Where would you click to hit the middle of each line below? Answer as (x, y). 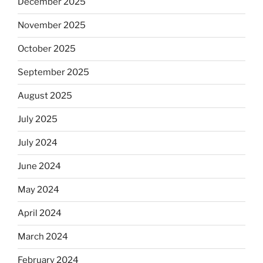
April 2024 (40, 213)
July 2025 (38, 119)
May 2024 (38, 190)
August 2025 (45, 96)
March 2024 (43, 237)
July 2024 (38, 143)
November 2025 (52, 26)
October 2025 (47, 49)
